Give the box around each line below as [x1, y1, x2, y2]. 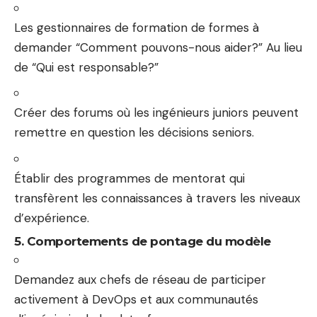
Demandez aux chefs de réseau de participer [14, 272, 266, 287]
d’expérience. [14, 209, 89, 226]
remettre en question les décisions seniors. [14, 125, 254, 140]
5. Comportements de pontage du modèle [14, 234, 271, 248]
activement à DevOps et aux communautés [14, 292, 258, 307]
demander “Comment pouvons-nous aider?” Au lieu [14, 39, 302, 55]
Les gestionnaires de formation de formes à [14, 19, 259, 35]
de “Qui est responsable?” [14, 59, 158, 75]
